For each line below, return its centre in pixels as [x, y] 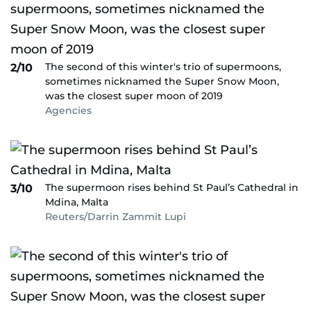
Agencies [68, 110]
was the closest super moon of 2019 [134, 96]
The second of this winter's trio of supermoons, [163, 67]
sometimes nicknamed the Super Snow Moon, [162, 81]
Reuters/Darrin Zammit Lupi [116, 217]
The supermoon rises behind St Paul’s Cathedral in [172, 187]
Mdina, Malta [77, 202]
